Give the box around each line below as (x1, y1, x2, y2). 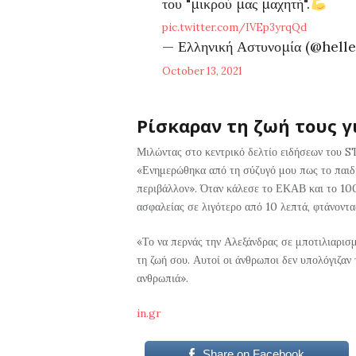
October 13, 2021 (162, 64, 243, 78)
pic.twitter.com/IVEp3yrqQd (162, 21, 308, 35)
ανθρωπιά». (137, 271, 188, 286)
